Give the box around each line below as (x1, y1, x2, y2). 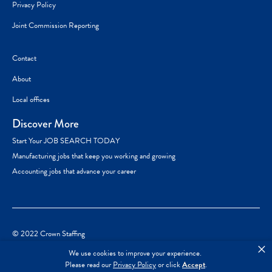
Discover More (12, 114, 79, 132)
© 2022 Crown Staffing (12, 227, 85, 240)
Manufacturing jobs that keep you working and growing (12, 149, 175, 162)
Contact (12, 52, 36, 64)
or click (156, 259, 182, 271)
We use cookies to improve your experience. (68, 247, 202, 259)
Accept (182, 259, 205, 271)
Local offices (12, 93, 50, 106)
